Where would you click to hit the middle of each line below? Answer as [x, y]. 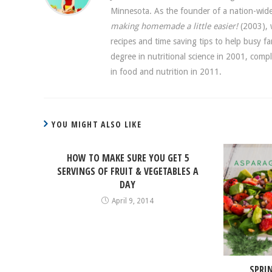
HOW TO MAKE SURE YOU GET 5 [127, 158]
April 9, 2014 [133, 201]
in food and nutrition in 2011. [166, 72]
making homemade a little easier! [174, 26]
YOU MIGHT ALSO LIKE [97, 124]
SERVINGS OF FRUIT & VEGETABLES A [127, 171]
